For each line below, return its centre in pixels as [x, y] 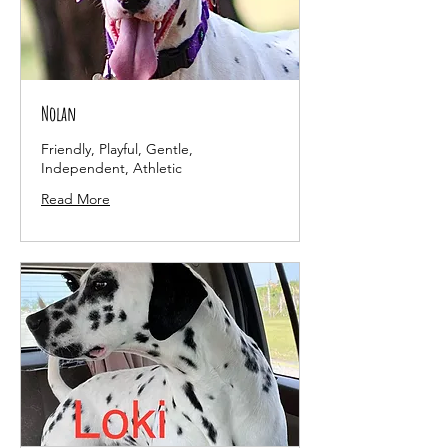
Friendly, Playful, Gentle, [117, 149]
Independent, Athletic [111, 168]
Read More [75, 199]
